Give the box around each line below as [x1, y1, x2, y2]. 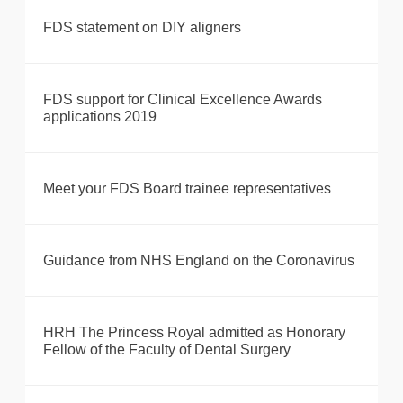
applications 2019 [43, 109, 157, 125]
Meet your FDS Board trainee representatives [43, 181, 331, 197]
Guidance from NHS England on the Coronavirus [43, 253, 354, 269]
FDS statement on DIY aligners [43, 20, 241, 36]
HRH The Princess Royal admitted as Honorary [43, 325, 345, 341]
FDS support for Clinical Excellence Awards [43, 92, 322, 108]
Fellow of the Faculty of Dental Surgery [43, 342, 291, 358]
